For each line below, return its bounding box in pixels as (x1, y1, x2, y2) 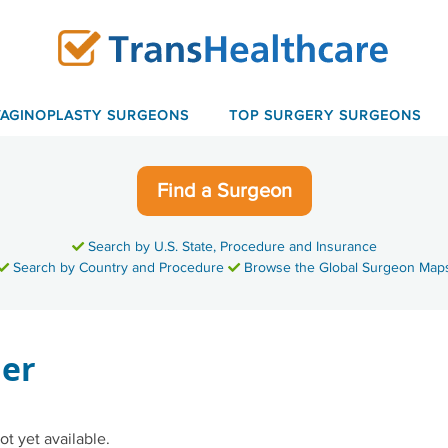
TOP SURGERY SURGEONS (229, 107, 421, 124)
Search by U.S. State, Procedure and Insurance (83, 238, 377, 255)
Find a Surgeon (156, 178, 292, 203)
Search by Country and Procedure (8, 259, 228, 276)
